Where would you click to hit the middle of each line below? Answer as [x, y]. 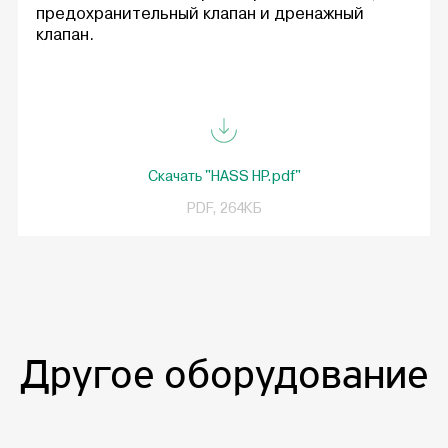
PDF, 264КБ [224, 209]
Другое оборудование [224, 374]
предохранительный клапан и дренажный [200, 13]
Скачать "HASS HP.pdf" [224, 176]
